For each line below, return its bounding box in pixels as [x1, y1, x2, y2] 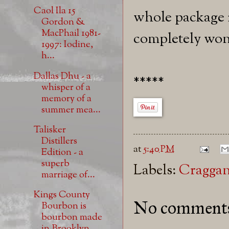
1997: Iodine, [41, 38, 93, 52]
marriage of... [41, 168, 95, 182]
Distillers [41, 134, 77, 148]
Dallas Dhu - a [33, 69, 91, 83]
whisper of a [41, 80, 90, 95]
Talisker [33, 123, 66, 137]
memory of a [41, 91, 91, 106]
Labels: [133, 161, 179, 181]
